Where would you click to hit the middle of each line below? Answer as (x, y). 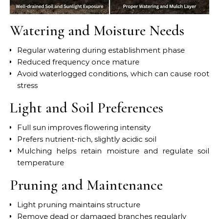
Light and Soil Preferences (87, 108)
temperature (41, 162)
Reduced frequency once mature (78, 62)
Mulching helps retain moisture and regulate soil (113, 151)
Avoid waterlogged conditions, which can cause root (113, 73)
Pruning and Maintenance (86, 185)
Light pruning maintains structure (79, 204)
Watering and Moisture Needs (97, 30)
